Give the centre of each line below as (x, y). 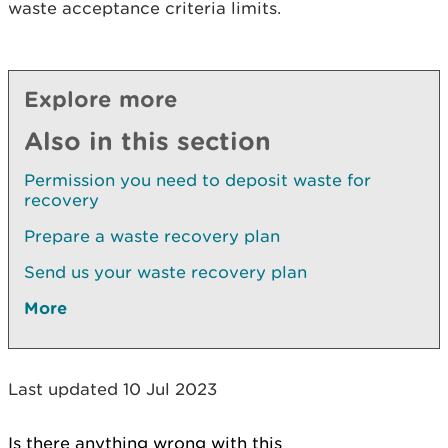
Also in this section (147, 140)
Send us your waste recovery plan (165, 272)
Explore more (101, 98)
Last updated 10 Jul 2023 (112, 389)
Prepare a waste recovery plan (152, 236)
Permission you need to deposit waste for (197, 180)
